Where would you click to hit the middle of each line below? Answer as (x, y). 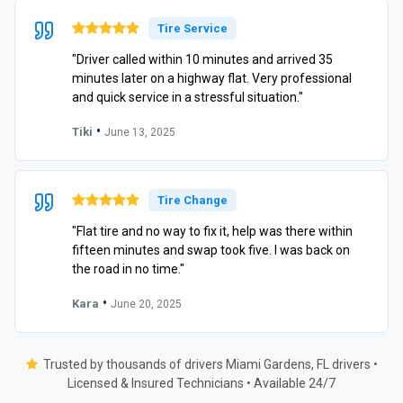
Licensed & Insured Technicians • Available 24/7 (201, 383)
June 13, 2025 (140, 132)
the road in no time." (128, 269)
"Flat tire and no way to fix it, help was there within (212, 231)
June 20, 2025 (146, 304)
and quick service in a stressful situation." (188, 97)
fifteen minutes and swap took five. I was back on (211, 250)
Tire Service (193, 28)
